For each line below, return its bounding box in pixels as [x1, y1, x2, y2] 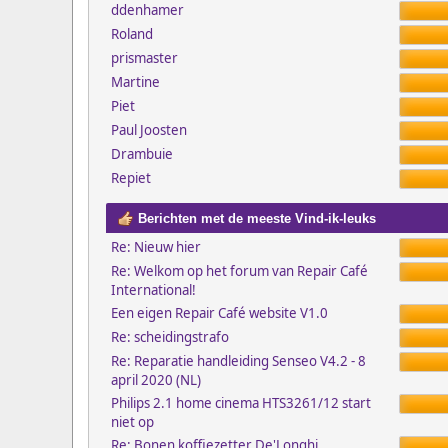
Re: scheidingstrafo [110, 328, 229, 346]
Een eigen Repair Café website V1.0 [110, 304, 328, 322]
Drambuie [110, 145, 173, 163]
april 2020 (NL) [110, 371, 201, 389]
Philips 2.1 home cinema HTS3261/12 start [110, 394, 371, 412]
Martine [110, 73, 160, 91]
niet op [110, 413, 154, 431]
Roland [110, 25, 153, 43]
